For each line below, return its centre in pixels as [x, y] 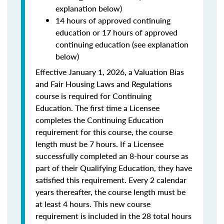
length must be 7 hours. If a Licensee [99, 144]
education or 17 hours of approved [116, 32]
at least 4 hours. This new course [93, 204]
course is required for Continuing [93, 96]
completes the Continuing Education [99, 120]
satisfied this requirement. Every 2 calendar [111, 180]
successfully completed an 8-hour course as [112, 156]
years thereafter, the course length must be [110, 192]
